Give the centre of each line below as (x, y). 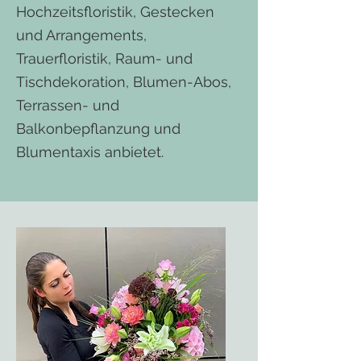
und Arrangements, (81, 35)
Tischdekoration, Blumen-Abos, (124, 82)
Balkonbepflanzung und (98, 129)
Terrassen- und (68, 105)
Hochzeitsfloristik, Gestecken (115, 12)
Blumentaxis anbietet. (90, 152)
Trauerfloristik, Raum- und (104, 58)
